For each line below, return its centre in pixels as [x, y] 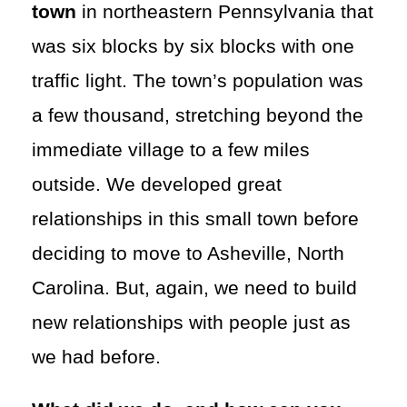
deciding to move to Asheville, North [188, 253]
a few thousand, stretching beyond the [198, 115]
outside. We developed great [157, 184]
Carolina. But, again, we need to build [194, 288]
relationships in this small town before [195, 218]
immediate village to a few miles [171, 149]
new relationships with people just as [191, 322]
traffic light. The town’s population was [198, 80]
